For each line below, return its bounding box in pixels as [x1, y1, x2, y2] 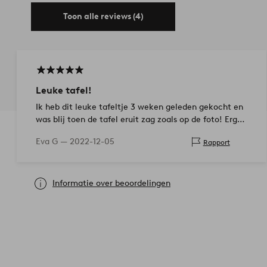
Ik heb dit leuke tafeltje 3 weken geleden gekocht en [36, 102, 243, 113]
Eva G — [36, 136, 70, 147]
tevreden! [36, 127, 73, 138]
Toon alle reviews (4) [63, 11, 144, 22]
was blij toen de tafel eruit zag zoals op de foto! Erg [36, 114, 237, 125]
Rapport [203, 137, 230, 147]
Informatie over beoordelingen [52, 178, 170, 189]
